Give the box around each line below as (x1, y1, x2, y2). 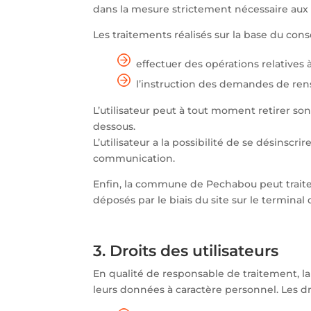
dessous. (93, 119, 136, 133)
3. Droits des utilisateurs (93, 241, 279, 260)
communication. (93, 151, 176, 165)
